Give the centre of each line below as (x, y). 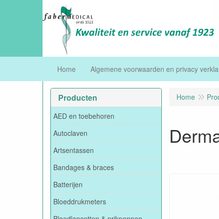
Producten (78, 98)
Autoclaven (70, 133)
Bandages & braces (84, 167)
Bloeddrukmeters (80, 201)
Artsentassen (74, 150)
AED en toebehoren (84, 116)
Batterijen (68, 184)
